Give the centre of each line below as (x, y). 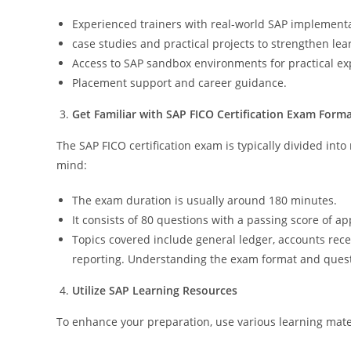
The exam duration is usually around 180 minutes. (204, 200)
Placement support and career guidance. (179, 82)
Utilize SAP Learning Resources (155, 290)
